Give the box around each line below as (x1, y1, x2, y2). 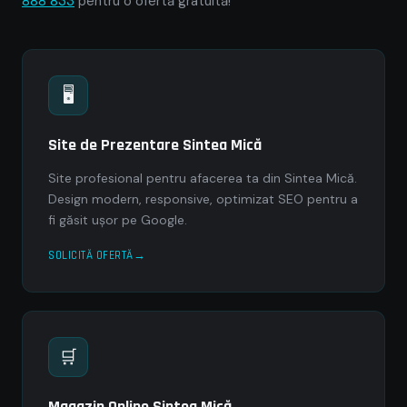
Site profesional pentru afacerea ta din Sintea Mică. (48, 170, 357, 186)
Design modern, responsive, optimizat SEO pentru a (48, 191, 358, 207)
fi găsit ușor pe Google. (48, 212, 187, 228)
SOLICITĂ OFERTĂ (48, 248, 134, 263)
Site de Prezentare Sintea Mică (48, 134, 262, 155)
